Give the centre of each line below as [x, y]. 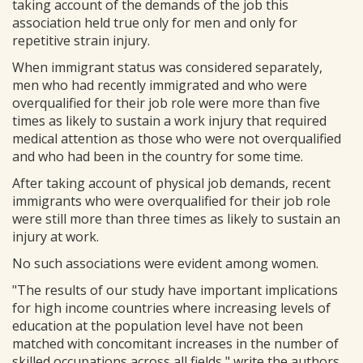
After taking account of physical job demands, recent [171, 183]
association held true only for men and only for [155, 23]
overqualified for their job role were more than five [166, 103]
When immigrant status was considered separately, [167, 67]
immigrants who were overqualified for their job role [171, 201]
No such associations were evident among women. [165, 263]
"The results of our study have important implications [175, 290]
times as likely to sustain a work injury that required [169, 121]
